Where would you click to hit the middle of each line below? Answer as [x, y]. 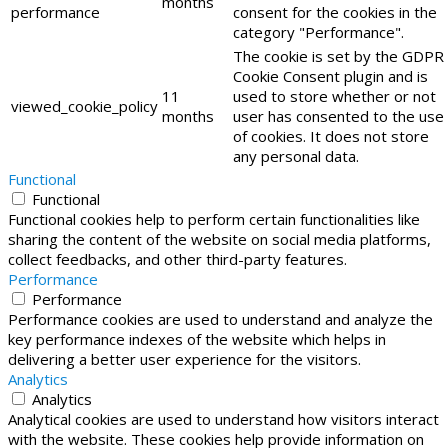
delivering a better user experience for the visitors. [184, 358]
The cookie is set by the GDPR [338, 55]
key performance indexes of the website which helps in [197, 338]
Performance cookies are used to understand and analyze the [220, 318]
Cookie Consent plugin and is [330, 75]
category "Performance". [318, 31]
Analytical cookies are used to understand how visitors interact [223, 418]
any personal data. [296, 155]
